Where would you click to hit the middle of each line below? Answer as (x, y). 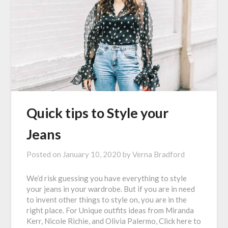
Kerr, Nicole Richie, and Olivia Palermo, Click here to (114, 221)
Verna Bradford (159, 154)
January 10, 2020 (92, 154)
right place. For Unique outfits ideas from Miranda (110, 210)
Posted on (45, 154)
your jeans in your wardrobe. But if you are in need (111, 189)
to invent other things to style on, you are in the (107, 200)
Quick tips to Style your (98, 113)
